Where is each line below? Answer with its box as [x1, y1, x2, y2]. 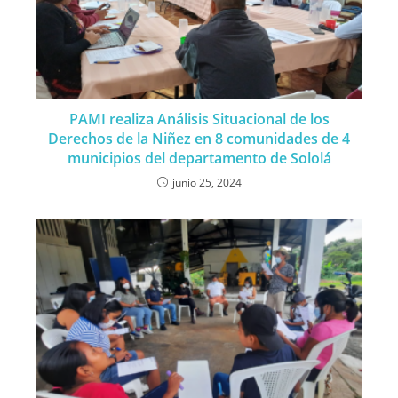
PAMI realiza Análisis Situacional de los [68, 108, 330, 129]
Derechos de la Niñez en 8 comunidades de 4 [48, 128, 350, 148]
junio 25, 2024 [171, 174, 242, 190]
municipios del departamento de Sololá [67, 147, 331, 168]
